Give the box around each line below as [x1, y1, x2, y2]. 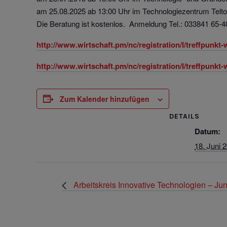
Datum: [195, 125, 220, 137]
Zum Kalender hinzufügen [60, 93, 149, 104]
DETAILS [169, 111, 200, 121]
